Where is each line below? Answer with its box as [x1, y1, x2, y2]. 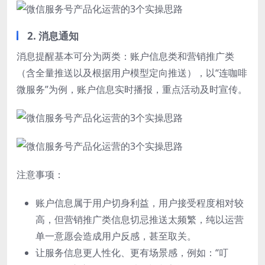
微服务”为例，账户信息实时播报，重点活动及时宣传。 [17, 82, 247, 96]
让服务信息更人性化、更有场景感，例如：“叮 [35, 245, 228, 259]
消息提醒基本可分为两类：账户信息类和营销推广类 [17, 49, 234, 63]
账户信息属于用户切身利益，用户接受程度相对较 [35, 196, 244, 209]
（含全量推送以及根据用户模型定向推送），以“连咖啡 [17, 66, 247, 79]
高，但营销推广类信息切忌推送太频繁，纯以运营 [35, 212, 244, 226]
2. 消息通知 [27, 28, 79, 43]
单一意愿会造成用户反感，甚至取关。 [35, 229, 196, 243]
